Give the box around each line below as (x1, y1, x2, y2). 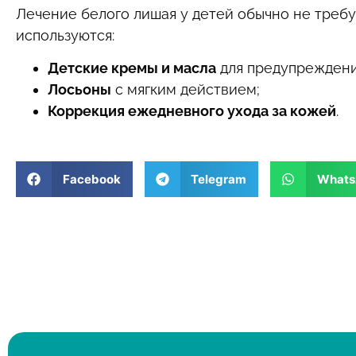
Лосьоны (48, 81, 111, 99)
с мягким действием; (111, 81, 260, 99)
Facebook (62, 171, 121, 187)
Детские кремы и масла (48, 60, 216, 77)
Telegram (191, 171, 246, 187)
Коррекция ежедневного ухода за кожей (48, 103, 336, 120)
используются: (16, 26, 114, 44)
